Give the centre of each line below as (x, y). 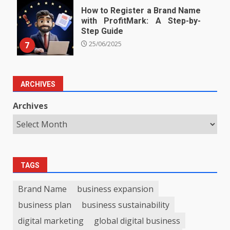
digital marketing (51, 221)
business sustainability (126, 205)
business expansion (115, 189)
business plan (45, 205)
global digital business (137, 221)
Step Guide (102, 31)
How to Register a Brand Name (141, 11)
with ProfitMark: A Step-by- (141, 21)
